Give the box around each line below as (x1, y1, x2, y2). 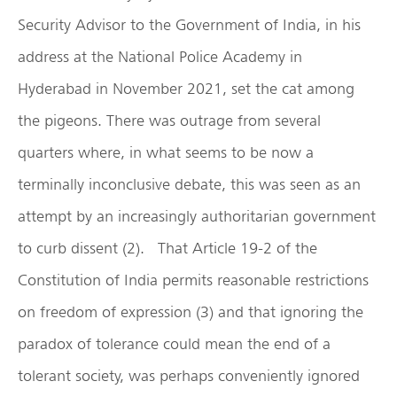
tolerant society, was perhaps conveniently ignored (18, 366, 360, 385)
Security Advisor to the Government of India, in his (18, 15, 361, 35)
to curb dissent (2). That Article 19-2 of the (18, 238, 317, 258)
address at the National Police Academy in (18, 47, 302, 66)
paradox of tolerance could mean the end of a (18, 334, 331, 354)
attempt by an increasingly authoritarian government (18, 206, 376, 226)
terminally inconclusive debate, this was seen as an (18, 175, 361, 194)
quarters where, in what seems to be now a (18, 143, 314, 162)
